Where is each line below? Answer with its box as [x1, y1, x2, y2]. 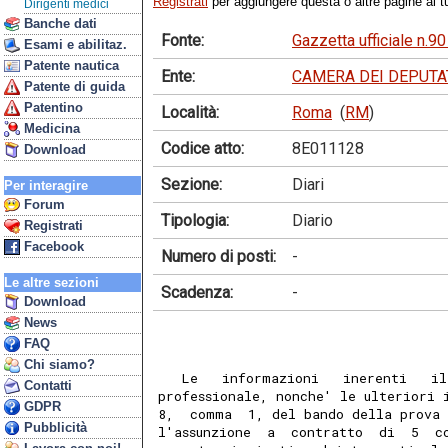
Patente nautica [20, 58, 119, 73]
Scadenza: [161, 282, 233, 302]
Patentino [20, 100, 83, 115]
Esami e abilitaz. [20, 37, 127, 52]
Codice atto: [161, 138, 244, 158]
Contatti [20, 378, 72, 393]
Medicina [20, 121, 80, 136]
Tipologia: [161, 210, 229, 230]
